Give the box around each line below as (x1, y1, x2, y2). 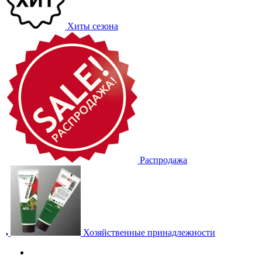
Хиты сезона (67, 21, 118, 31)
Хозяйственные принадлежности (83, 227, 215, 237)
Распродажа (140, 155, 187, 165)
